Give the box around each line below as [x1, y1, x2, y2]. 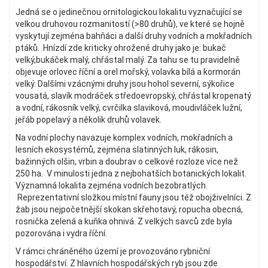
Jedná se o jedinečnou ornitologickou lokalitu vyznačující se [16, 7, 242, 17]
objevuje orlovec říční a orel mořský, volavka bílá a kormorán [16, 66, 240, 77]
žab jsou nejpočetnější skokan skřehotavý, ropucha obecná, [16, 204, 243, 214]
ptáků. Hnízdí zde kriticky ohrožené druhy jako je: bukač [16, 42, 226, 53]
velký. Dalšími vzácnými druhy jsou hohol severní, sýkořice [16, 78, 234, 89]
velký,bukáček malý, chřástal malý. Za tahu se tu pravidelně [16, 54, 240, 65]
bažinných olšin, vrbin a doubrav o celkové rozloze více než [16, 156, 238, 166]
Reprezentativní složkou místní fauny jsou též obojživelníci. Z [16, 192, 251, 202]
